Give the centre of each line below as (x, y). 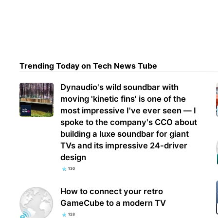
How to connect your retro (112, 191)
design (73, 157)
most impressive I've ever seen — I (128, 111)
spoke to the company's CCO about (129, 122)
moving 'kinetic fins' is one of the (123, 99)
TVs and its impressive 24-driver (124, 146)
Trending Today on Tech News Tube (89, 66)
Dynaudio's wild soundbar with (120, 87)
